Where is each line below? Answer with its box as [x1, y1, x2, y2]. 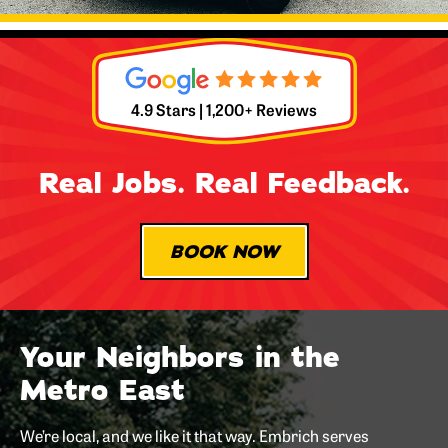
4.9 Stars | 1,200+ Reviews [131, 98, 317, 121]
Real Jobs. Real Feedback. [38, 165, 410, 204]
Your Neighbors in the [20, 339, 340, 378]
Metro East [20, 372, 185, 411]
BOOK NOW [169, 239, 279, 264]
